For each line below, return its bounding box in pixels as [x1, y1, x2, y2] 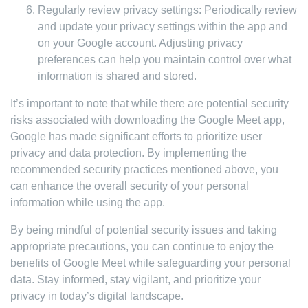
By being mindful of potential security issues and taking [10, 224, 277, 236]
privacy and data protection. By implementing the [10, 147, 247, 159]
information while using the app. [10, 197, 165, 208]
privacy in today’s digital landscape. [10, 290, 184, 302]
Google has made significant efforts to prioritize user [10, 131, 262, 142]
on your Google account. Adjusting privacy [38, 37, 243, 49]
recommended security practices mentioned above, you [10, 164, 278, 175]
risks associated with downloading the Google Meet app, [10, 114, 285, 126]
